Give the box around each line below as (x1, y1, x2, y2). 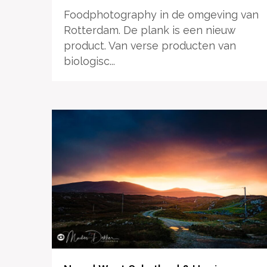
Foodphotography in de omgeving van (64, 8, 259, 21)
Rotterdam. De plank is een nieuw (64, 24, 235, 37)
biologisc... (64, 55, 115, 68)
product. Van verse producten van (64, 39, 236, 52)
